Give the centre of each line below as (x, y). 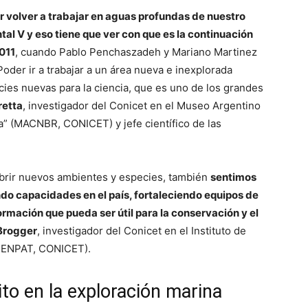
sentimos (233, 177)
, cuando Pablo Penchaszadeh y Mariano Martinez (136, 52)
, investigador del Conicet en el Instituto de (142, 230)
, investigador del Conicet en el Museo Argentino (142, 105)
